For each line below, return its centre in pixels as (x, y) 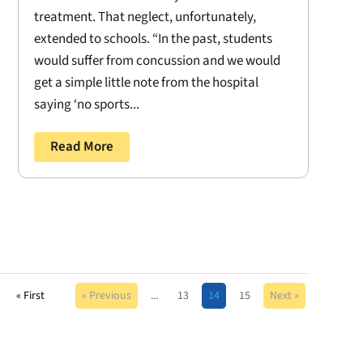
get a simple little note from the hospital (146, 83)
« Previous (106, 296)
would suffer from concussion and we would (157, 61)
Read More (81, 147)
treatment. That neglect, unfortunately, (145, 17)
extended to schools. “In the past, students (153, 39)
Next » (284, 296)
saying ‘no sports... (86, 105)
